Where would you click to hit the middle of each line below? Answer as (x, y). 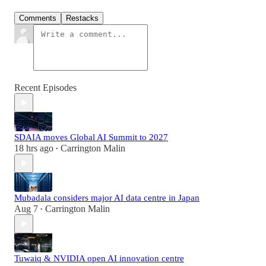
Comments (38, 18)
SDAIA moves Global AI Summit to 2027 (91, 137)
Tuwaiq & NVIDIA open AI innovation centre (99, 259)
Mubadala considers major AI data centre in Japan (107, 198)
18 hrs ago (34, 148)
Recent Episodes (45, 88)
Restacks (82, 18)
